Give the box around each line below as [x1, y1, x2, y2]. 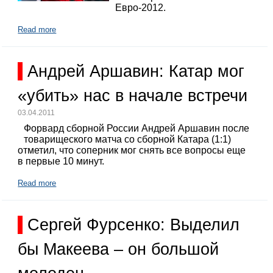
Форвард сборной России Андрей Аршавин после [24, 122, 250, 133]
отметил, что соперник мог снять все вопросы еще [18, 144, 246, 155]
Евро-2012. [115, 2, 166, 13]
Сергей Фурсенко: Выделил [27, 215, 240, 234]
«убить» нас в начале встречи [18, 87, 248, 105]
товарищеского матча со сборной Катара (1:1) [24, 133, 232, 144]
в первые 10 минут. [18, 155, 105, 166]
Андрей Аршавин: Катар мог [27, 62, 245, 81]
